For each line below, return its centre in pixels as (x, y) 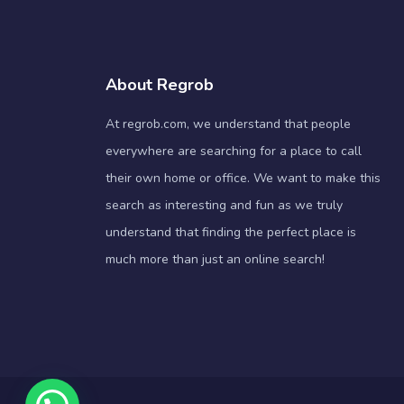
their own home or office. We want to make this (243, 178)
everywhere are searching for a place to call (234, 151)
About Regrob (160, 84)
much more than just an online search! (215, 259)
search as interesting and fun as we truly (224, 205)
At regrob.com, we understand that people (228, 124)
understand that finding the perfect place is (231, 232)
